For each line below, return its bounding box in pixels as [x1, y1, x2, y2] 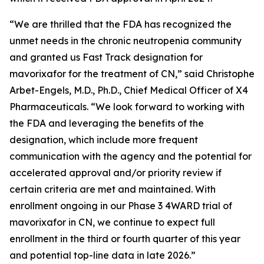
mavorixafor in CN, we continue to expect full [9, 216, 215, 228]
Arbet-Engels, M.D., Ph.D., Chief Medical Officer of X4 [9, 84, 248, 96]
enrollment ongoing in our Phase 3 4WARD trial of [9, 200, 232, 212]
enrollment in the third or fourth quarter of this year [9, 233, 240, 245]
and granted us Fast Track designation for [9, 51, 203, 63]
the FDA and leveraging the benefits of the [9, 117, 204, 129]
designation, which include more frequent [9, 134, 198, 146]
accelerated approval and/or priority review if [9, 167, 222, 179]
